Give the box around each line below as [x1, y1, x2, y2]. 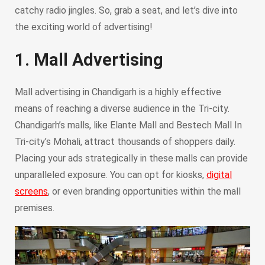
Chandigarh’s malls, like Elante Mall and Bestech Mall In [15, 119, 242, 131]
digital [206, 169, 232, 180]
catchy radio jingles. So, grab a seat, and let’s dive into [15, 4, 238, 16]
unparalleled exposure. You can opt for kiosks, [15, 169, 206, 180]
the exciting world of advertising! [15, 21, 153, 33]
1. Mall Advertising [15, 49, 163, 70]
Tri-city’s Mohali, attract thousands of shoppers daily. [15, 135, 235, 147]
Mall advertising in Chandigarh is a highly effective [15, 86, 221, 98]
